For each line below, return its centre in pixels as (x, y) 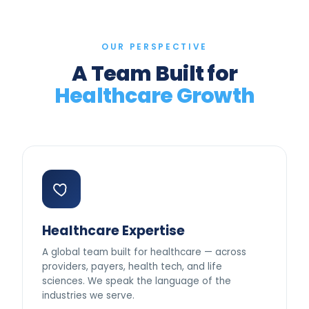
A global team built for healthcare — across (144, 252)
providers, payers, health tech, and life (132, 267)
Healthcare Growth (154, 96)
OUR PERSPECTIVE (154, 47)
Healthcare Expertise (113, 231)
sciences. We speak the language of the (137, 281)
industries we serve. (88, 296)
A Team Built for (154, 74)
